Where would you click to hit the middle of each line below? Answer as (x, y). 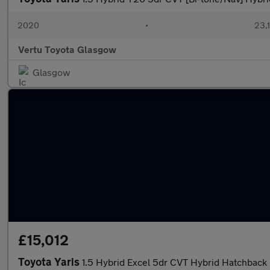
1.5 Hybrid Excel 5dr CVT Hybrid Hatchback (174, 262)
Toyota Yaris (50, 262)
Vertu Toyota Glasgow (67, 49)
